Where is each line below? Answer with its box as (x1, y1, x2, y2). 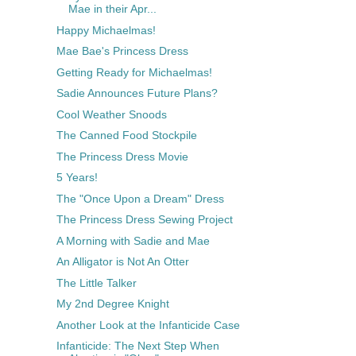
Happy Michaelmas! (56, 23, 156, 37)
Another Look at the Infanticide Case (56, 318, 240, 331)
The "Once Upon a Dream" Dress (56, 192, 224, 205)
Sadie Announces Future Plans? (56, 87, 218, 100)
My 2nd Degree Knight (56, 297, 169, 311)
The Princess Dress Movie (56, 149, 188, 163)
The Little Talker (56, 276, 137, 289)
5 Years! (56, 171, 98, 184)
